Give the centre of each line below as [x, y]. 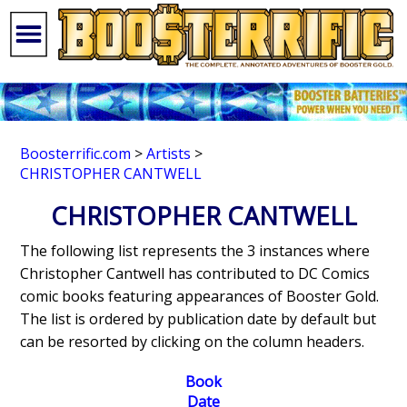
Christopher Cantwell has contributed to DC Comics [195, 274]
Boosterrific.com [76, 154]
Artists [169, 154]
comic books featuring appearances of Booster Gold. [200, 297]
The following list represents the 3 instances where [195, 251]
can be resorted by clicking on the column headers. [193, 342]
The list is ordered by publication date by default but [199, 319]
